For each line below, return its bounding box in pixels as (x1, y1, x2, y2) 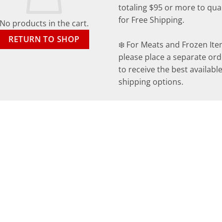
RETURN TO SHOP (8, 33, 80, 45)
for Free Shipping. (118, 14, 184, 26)
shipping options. (118, 76, 183, 88)
